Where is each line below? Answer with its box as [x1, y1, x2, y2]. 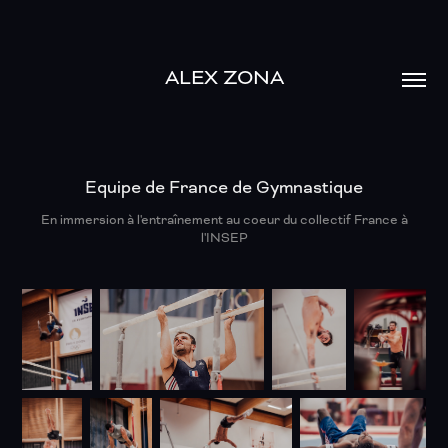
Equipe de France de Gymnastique [85, 176, 363, 198]
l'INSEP [200, 230, 248, 246]
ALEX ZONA [164, 64, 284, 90]
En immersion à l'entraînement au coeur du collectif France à [40, 212, 408, 228]
